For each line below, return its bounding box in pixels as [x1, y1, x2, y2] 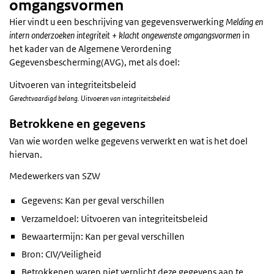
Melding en [226, 16, 263, 28]
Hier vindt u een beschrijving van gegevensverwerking [9, 16, 226, 28]
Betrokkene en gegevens [9, 116, 146, 131]
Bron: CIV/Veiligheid [21, 248, 102, 260]
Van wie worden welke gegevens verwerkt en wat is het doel [9, 135, 248, 147]
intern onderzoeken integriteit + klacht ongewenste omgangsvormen [9, 29, 240, 41]
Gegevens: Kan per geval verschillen [21, 194, 165, 207]
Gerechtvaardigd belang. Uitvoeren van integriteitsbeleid [9, 93, 170, 103]
